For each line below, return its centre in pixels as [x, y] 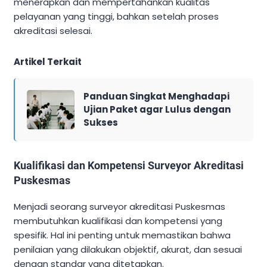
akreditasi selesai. [53, 30]
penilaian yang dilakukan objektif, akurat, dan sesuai [128, 249]
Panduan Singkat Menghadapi [156, 96]
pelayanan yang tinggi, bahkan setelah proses [116, 16]
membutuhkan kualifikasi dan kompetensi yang [118, 221]
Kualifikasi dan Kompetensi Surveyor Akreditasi [129, 165]
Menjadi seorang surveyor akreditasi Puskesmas [119, 206]
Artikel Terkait [48, 61]
